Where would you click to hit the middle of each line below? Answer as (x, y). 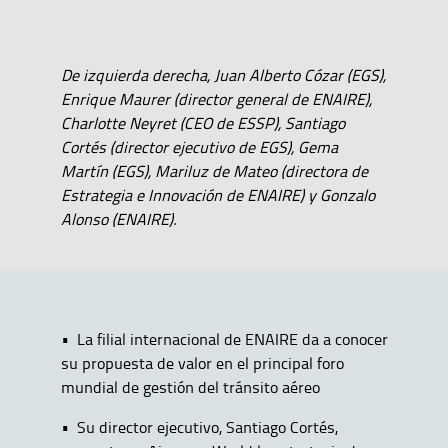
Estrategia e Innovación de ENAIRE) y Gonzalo (217, 194)
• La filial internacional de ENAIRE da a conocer (224, 338)
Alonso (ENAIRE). (118, 218)
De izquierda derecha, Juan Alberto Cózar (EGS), (223, 74)
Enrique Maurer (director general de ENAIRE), (216, 98)
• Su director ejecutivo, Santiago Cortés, (199, 426)
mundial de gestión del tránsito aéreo (190, 386)
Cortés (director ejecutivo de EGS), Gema (199, 146)
